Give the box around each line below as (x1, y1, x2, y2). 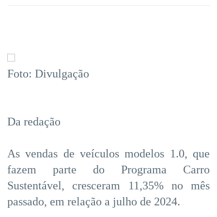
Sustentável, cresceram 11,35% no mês (7, 179, 210, 192)
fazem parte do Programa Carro (7, 163, 210, 176)
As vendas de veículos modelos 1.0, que (7, 147, 210, 160)
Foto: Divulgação (7, 67, 89, 80)
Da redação (7, 115, 61, 128)
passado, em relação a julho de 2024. (7, 195, 180, 208)
